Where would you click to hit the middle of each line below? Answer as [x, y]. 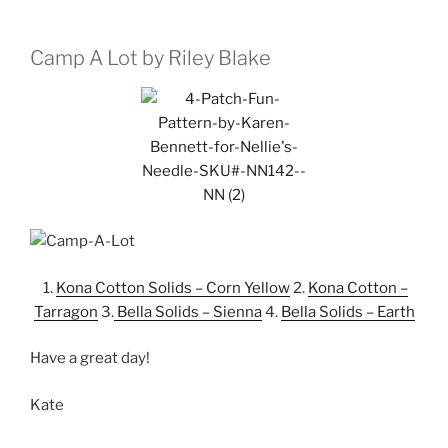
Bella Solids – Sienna [187, 311]
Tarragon [65, 311]
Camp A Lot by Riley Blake [150, 57]
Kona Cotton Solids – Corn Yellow [173, 287]
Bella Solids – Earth [347, 311]
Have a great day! [90, 358]
